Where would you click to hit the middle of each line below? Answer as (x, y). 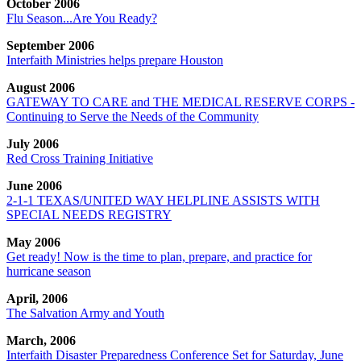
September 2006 (50, 45)
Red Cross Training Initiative (80, 158)
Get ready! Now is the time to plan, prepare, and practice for (159, 256)
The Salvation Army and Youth (85, 313)
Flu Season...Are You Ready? (82, 18)
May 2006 (33, 242)
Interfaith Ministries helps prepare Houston (115, 60)
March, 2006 (41, 340)
